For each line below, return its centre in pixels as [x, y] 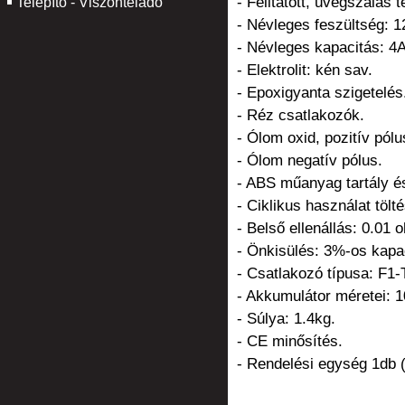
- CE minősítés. [290, 341]
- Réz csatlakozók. [301, 115]
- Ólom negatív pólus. [310, 160]
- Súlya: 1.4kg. [286, 319]
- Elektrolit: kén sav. [305, 70]
